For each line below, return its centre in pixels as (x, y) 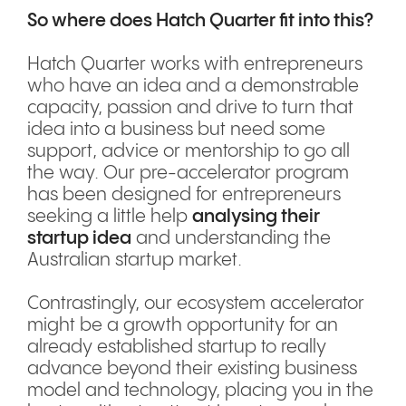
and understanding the (231, 239)
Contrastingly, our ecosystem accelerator (196, 304)
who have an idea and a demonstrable (193, 87)
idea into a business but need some (176, 130)
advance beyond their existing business (192, 369)
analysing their (256, 217)
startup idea (79, 239)
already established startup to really (177, 348)
